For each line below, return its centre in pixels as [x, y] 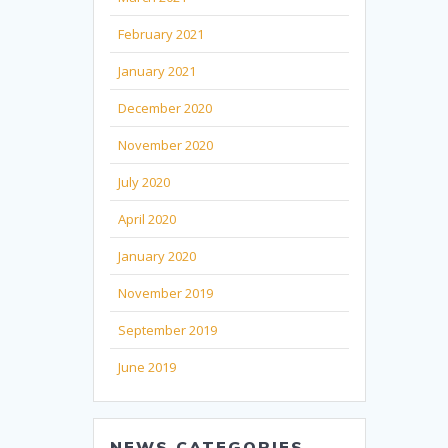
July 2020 [144, 181]
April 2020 [147, 218]
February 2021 [161, 33]
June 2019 [147, 366]
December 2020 [165, 107]
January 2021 [157, 70]
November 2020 [166, 144]
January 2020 [157, 255]
